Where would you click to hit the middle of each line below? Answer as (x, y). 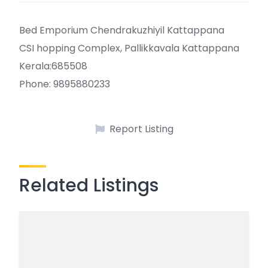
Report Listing (141, 129)
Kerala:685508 (53, 66)
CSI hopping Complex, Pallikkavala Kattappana (129, 48)
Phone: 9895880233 (65, 84)
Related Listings (89, 185)
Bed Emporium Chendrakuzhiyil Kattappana (122, 30)
